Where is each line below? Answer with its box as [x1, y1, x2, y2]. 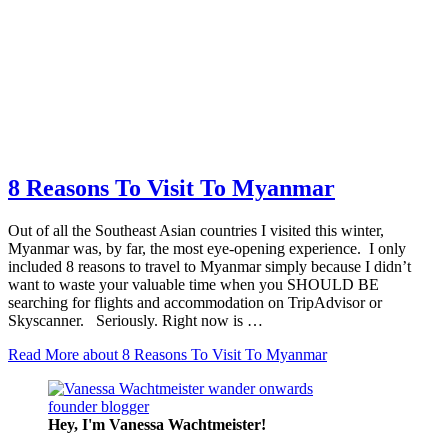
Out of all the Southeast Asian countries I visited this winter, [8, 221, 384, 239]
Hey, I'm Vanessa [48, 415, 164, 433]
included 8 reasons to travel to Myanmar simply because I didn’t [8, 257, 411, 275]
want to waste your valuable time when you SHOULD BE [8, 275, 379, 293]
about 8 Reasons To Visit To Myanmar [79, 345, 327, 363]
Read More [8, 345, 79, 363]
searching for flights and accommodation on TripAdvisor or [8, 293, 382, 311]
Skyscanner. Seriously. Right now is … [8, 311, 263, 329]
